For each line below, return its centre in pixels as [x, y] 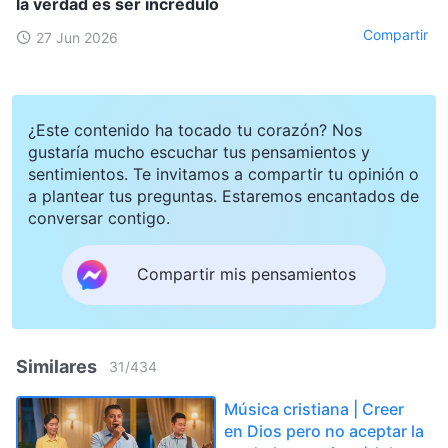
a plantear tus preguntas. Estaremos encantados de [223, 195]
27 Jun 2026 [77, 37]
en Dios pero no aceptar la [324, 430]
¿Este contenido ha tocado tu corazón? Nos [195, 129]
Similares [56, 366]
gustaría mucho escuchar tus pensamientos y [199, 151]
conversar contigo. [99, 217]
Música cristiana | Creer [314, 408]
